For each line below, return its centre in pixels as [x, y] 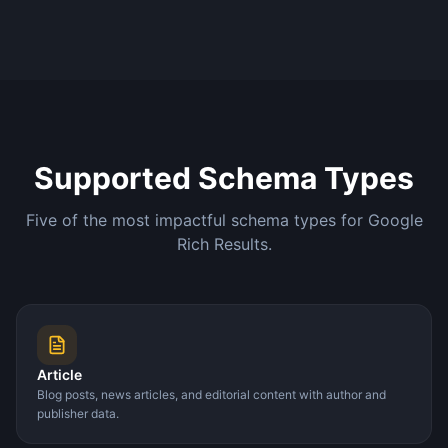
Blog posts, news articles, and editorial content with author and [211, 394]
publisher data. [78, 413]
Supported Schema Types [224, 177]
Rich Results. [224, 243]
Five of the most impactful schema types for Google [224, 219]
